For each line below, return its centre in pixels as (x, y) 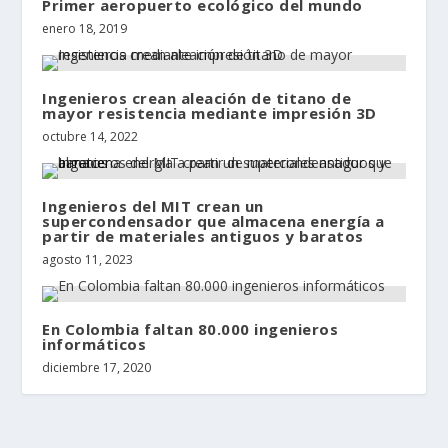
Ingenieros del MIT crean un (153, 205)
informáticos (94, 343)
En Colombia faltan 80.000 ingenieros (190, 328)
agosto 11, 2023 (88, 259)
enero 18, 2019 (85, 28)
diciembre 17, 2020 (97, 367)
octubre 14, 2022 (90, 136)
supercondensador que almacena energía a (213, 220)
